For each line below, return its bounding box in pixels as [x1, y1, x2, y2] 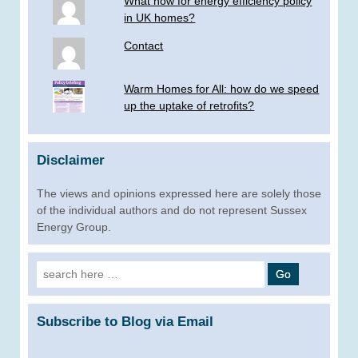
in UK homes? [124, 10, 196, 24]
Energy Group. [37, 220, 111, 233]
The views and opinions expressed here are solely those [37, 186, 321, 200]
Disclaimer [37, 152, 105, 168]
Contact [124, 38, 164, 52]
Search [36, 261, 74, 275]
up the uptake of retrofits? [124, 98, 255, 112]
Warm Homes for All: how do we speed [124, 82, 320, 95]
